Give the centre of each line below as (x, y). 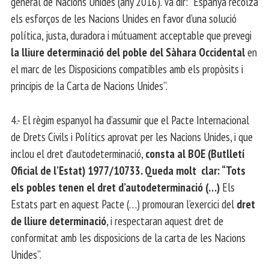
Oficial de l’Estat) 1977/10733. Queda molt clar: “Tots (128, 170)
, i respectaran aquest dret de (165, 220)
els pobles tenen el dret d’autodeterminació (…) (115, 187)
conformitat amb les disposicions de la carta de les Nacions (128, 237)
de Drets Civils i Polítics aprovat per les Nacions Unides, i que (132, 136)
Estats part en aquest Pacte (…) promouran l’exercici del (124, 204)
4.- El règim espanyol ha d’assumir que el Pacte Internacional (130, 119)
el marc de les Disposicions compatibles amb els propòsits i (127, 68)
